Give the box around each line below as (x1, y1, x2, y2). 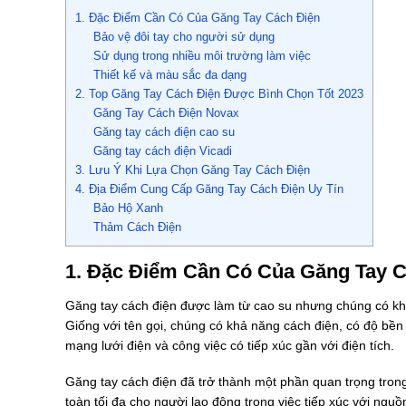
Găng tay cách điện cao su (92, 125, 235, 140)
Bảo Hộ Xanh (92, 201, 163, 216)
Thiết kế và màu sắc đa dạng (92, 68, 246, 82)
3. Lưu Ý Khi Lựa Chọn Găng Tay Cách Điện (75, 163, 310, 178)
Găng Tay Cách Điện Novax (92, 106, 239, 121)
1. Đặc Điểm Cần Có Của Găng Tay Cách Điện (75, 11, 320, 25)
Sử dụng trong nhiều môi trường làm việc (92, 49, 311, 63)
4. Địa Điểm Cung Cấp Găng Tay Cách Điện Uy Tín (75, 182, 343, 197)
